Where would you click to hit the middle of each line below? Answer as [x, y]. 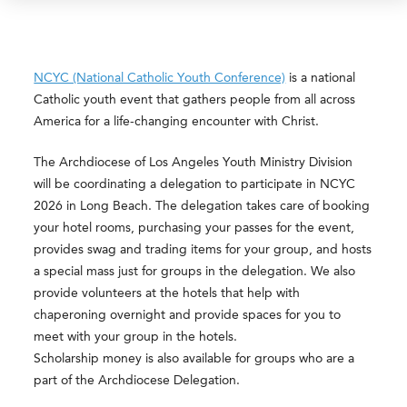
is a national [321, 78]
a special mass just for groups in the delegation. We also [195, 271]
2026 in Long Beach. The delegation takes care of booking [202, 206]
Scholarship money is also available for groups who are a [194, 358]
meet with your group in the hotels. [136, 337]
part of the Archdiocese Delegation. [137, 380]
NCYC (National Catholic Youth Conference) [160, 78]
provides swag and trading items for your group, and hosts [203, 249]
